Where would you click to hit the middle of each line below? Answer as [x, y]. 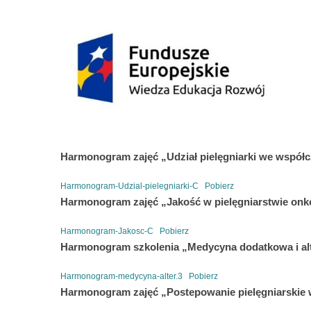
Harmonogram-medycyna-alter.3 [121, 276]
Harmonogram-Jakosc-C [107, 231]
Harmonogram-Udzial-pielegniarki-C [129, 186]
